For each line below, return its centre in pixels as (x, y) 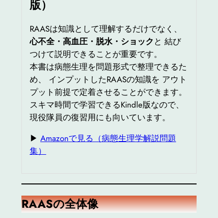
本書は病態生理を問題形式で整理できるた (108, 66)
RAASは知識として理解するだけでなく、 (106, 28)
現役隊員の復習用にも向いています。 (100, 117)
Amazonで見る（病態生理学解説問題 (108, 138)
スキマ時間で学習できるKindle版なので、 (107, 104)
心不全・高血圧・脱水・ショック (91, 41)
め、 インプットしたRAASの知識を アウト (108, 79)
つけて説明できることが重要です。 (96, 54)
